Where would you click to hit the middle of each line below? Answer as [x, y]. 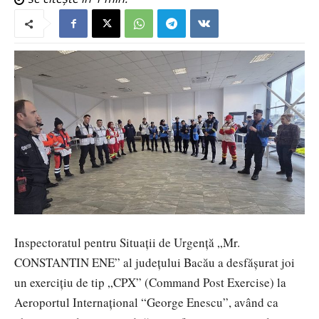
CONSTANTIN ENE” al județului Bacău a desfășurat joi [155, 262]
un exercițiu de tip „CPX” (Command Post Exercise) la [150, 282]
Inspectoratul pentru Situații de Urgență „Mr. [127, 242]
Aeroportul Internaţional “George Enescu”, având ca [146, 302]
